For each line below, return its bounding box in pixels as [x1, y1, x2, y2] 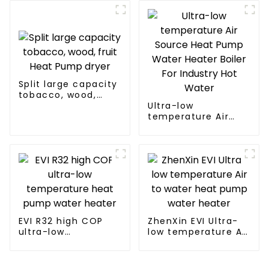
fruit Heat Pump [18, 100, 100, 112]
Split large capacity [18, 78, 118, 91]
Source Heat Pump [147, 121, 241, 134]
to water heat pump [147, 237, 250, 249]
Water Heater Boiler [147, 132, 247, 145]
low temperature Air [147, 226, 249, 238]
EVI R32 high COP [18, 215, 103, 228]
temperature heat [18, 237, 110, 249]
